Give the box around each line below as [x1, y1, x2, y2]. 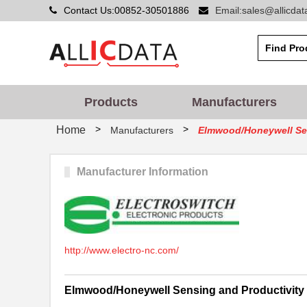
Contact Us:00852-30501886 [64, 5, 192, 16]
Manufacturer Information [77, 166, 208, 177]
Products [84, 95, 138, 109]
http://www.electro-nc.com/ [64, 245, 179, 256]
